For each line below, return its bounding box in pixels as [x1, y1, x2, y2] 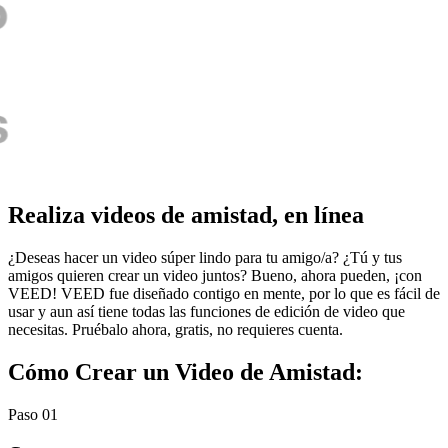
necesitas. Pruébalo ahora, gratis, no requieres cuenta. [8, 320, 343, 338]
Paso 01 [8, 405, 58, 423]
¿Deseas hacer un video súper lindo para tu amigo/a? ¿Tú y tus [8, 248, 402, 266]
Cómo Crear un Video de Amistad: [8, 358, 363, 385]
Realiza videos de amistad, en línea [8, 202, 364, 229]
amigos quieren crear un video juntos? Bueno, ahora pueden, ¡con [8, 266, 422, 284]
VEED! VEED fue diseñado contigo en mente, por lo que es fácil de [8, 284, 440, 302]
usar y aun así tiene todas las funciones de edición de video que [8, 302, 405, 320]
